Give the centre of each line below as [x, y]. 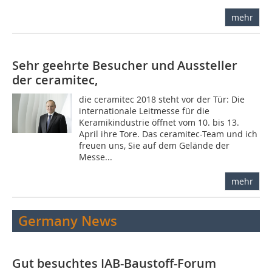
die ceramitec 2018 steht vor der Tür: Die [162, 100]
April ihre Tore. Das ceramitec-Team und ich [168, 134]
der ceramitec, [55, 80]
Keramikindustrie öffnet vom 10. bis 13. [159, 123]
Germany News [68, 221]
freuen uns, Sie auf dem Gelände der [155, 146]
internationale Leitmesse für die [144, 111]
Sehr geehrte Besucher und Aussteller [125, 66]
